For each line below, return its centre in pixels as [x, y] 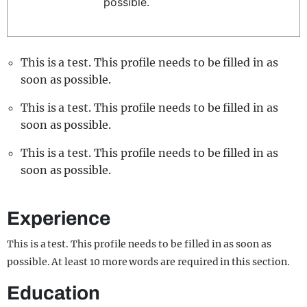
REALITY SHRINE [90, 15]
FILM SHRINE [77, 40]
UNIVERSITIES [81, 64]
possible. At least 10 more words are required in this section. [148, 262]
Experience [59, 218]
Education [53, 293]
